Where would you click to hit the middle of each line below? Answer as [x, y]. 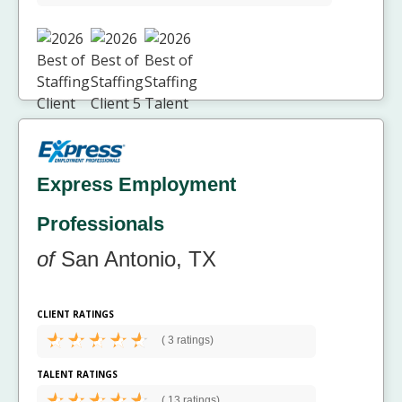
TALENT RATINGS [77, 375]
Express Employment [136, 185]
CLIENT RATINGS [75, 315]
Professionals [100, 224]
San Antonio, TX [135, 259]
